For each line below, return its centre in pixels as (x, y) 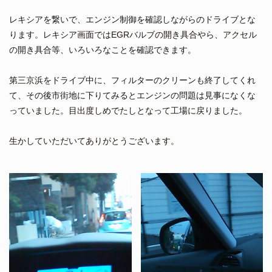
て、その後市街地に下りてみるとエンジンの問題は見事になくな (132, 95)
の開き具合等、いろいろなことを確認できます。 (103, 49)
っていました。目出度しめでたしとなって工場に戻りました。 (128, 110)
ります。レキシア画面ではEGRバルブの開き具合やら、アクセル (133, 34)
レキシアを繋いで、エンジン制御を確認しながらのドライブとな (132, 19)
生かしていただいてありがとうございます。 (94, 141)
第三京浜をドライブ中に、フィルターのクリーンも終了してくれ (132, 80)
